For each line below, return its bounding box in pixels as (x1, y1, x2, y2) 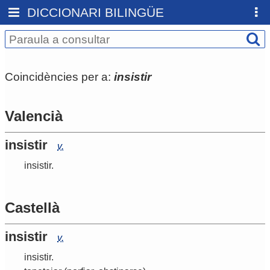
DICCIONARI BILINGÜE (27, 5, 165, 19)
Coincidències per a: (5, 70, 114, 83)
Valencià (5, 108, 63, 125)
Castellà (5, 199, 60, 216)
